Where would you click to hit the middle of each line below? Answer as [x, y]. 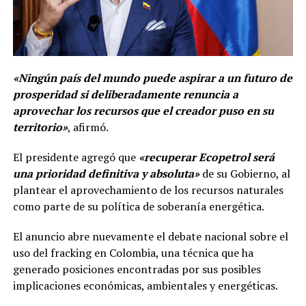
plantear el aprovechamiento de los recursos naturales [148, 190]
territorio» [40, 127]
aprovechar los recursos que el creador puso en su [143, 110]
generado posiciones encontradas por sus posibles [137, 269]
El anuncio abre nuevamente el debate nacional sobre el [150, 236]
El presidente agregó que [75, 157]
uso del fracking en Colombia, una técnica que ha [133, 252]
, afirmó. [88, 127]
